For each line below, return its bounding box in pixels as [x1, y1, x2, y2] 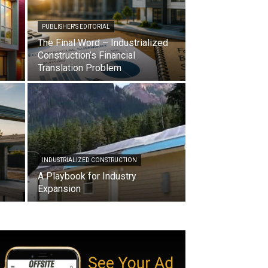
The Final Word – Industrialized [38, 36, 168, 48]
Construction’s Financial [38, 49, 135, 61]
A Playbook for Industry [38, 170, 136, 182]
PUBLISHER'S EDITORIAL [42, 23, 110, 30]
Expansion [38, 182, 81, 194]
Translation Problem [38, 62, 121, 74]
